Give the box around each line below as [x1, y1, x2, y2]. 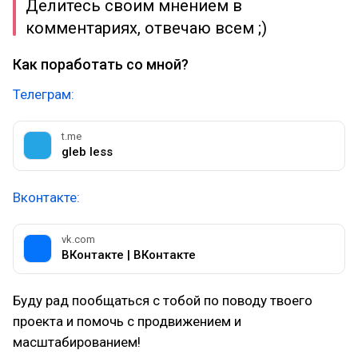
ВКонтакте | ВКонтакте [62, 248, 196, 263]
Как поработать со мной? [13, 56, 189, 74]
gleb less [62, 145, 113, 160]
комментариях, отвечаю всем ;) [26, 18, 267, 38]
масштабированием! [13, 334, 141, 351]
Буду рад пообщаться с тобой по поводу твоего [13, 292, 312, 309]
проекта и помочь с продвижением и [13, 313, 241, 330]
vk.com [62, 233, 95, 246]
